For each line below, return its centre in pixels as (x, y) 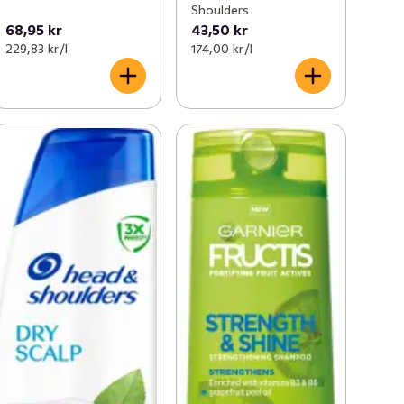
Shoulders (220, 10)
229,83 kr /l (37, 49)
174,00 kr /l (221, 49)
